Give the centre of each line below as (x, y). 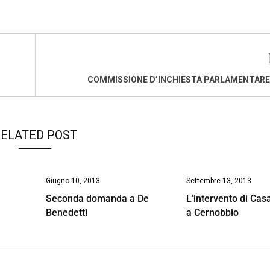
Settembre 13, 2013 (219, 181)
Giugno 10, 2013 (73, 181)
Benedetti (66, 212)
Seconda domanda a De (97, 198)
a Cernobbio (213, 212)
